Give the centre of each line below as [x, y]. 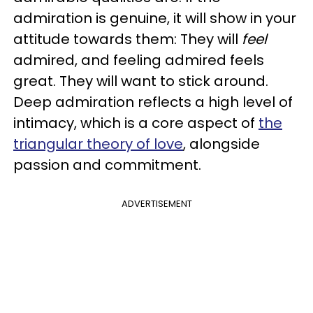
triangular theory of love [98, 144]
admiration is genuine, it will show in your [155, 18]
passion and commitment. [109, 165]
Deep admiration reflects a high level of [153, 102]
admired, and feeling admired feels [139, 60]
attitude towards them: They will [128, 39]
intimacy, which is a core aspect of [136, 123]
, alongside [221, 144]
